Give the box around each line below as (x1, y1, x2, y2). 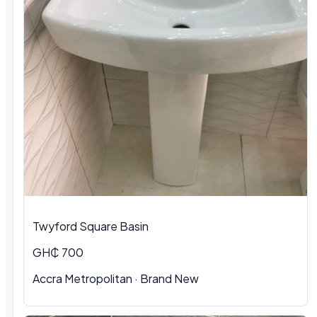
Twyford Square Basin (33, 219, 149, 234)
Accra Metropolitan (33, 271, 132, 287)
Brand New (140, 271, 199, 287)
